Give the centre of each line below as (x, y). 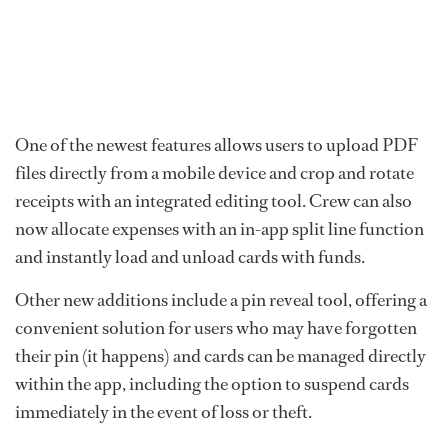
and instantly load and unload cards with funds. (191, 257)
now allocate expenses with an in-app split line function (219, 229)
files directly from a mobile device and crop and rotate (214, 173)
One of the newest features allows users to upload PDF (216, 145)
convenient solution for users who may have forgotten (216, 328)
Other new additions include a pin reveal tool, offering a (221, 300)
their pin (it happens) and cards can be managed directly (220, 356)
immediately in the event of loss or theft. (163, 412)
